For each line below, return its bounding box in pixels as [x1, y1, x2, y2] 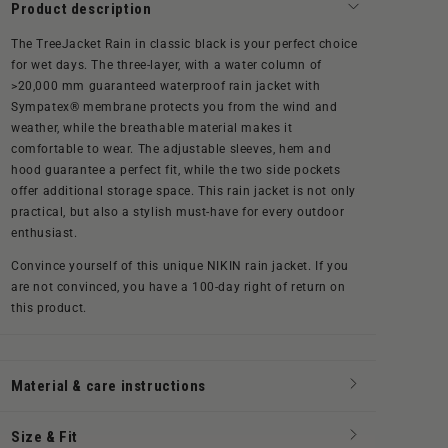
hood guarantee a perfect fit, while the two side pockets [11, 163, 341, 178]
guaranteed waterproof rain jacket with [88, 79, 321, 94]
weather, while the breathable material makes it [11, 121, 293, 136]
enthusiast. [11, 226, 78, 241]
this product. [11, 301, 87, 316]
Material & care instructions [11, 377, 206, 396]
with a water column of [184, 58, 322, 73]
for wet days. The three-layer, [11, 58, 185, 73]
